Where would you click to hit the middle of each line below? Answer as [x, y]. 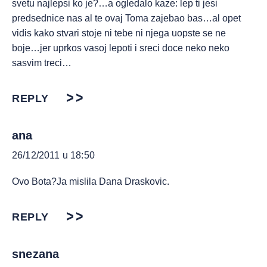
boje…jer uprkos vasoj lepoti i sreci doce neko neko [121, 48]
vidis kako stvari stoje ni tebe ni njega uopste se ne [119, 33]
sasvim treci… [42, 63]
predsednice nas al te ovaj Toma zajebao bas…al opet [126, 18]
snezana [36, 254]
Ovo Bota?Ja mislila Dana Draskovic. [91, 182]
